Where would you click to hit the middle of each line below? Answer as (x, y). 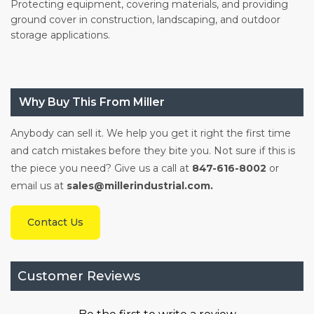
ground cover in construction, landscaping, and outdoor (145, 20)
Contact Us (55, 223)
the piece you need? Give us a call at (101, 169)
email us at (37, 186)
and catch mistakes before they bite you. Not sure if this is (153, 151)
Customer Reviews (79, 277)
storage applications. (60, 35)
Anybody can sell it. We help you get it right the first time (151, 134)
